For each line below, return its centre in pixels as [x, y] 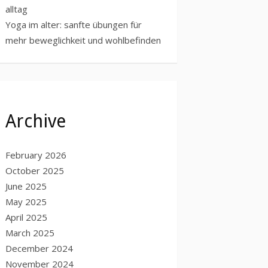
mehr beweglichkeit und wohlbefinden [83, 40]
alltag [16, 9]
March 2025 [30, 232]
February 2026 [36, 155]
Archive [36, 121]
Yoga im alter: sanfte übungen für [74, 24]
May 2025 [26, 201]
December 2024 [39, 248]
